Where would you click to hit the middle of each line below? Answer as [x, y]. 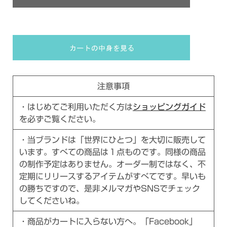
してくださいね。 [51, 201]
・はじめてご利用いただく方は [76, 107]
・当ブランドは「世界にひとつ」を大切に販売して [112, 140]
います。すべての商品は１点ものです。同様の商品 [112, 152]
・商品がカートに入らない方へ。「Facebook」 [108, 221]
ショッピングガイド [169, 107]
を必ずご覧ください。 [60, 119]
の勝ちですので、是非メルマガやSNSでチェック [109, 188]
